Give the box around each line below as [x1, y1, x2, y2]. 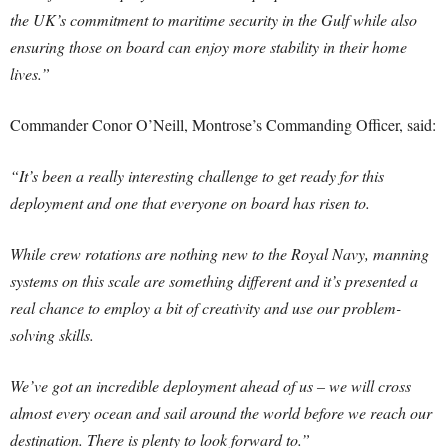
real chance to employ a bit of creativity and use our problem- [10, 297, 401, 318]
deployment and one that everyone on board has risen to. [10, 192, 370, 213]
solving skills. [10, 324, 99, 345]
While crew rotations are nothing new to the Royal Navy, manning [10, 243, 429, 264]
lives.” [10, 63, 50, 84]
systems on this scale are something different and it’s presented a [10, 270, 418, 291]
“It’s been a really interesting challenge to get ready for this [10, 165, 384, 186]
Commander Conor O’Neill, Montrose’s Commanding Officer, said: [10, 114, 436, 135]
